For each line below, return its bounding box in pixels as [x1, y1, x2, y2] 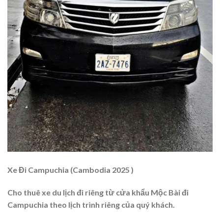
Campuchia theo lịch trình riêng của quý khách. [7, 199, 176, 209]
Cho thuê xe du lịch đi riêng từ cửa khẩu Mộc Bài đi [7, 187, 189, 197]
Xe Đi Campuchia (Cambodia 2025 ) [7, 165, 134, 175]
